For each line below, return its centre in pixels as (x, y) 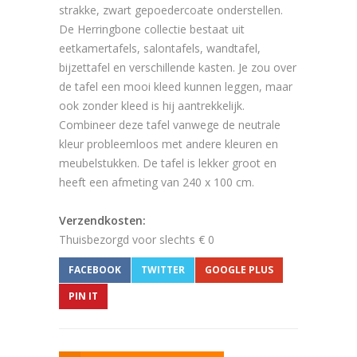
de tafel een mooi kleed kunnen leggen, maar (176, 87)
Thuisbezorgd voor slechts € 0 (137, 240)
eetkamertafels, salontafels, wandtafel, (160, 49)
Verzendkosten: (102, 221)
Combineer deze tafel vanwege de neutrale (170, 125)
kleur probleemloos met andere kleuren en (169, 144)
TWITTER (163, 270)
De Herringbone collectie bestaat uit (152, 29)
